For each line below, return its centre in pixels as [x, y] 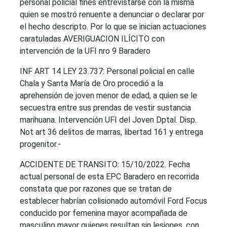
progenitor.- [40, 144]
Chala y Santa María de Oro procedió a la [91, 83]
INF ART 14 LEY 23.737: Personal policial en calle [107, 71]
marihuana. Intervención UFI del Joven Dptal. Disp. [108, 120]
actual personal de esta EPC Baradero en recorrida [109, 177]
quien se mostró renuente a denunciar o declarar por [112, 14]
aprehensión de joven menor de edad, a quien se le [108, 96]
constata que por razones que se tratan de [96, 189]
